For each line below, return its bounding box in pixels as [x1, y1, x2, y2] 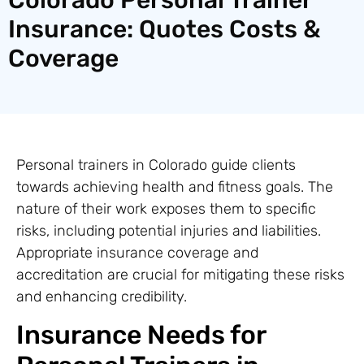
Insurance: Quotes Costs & [8, 14, 321, 44]
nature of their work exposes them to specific [16, 199, 316, 218]
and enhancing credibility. [16, 287, 187, 305]
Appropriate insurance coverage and [16, 243, 258, 262]
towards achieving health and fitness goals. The [16, 177, 333, 196]
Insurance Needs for [16, 319, 266, 351]
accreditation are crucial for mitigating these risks [16, 265, 344, 284]
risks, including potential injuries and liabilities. [16, 221, 321, 240]
